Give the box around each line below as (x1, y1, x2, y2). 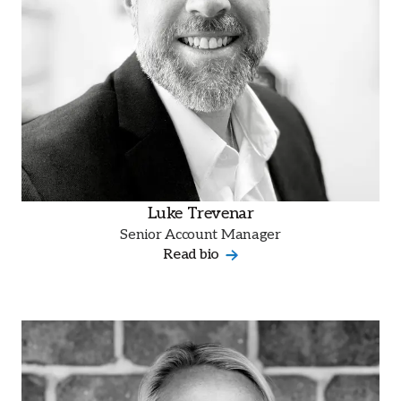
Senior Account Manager (120, 226, 281, 243)
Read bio (163, 245, 219, 263)
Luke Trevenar (147, 203, 254, 223)
